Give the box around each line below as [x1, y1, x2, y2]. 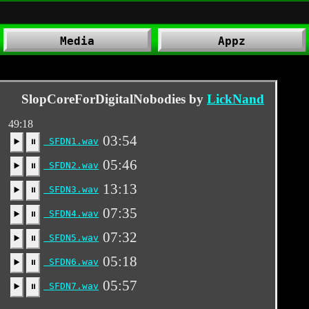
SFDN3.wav [43, 184, 99, 195]
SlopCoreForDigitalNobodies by [21, 92, 207, 106]
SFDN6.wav [43, 257, 99, 267]
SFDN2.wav [43, 160, 99, 170]
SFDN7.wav [43, 281, 99, 291]
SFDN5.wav [43, 232, 99, 243]
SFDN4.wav [43, 208, 99, 219]
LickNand [206, 92, 264, 106]
